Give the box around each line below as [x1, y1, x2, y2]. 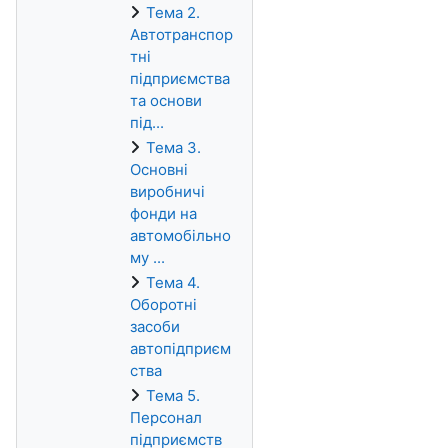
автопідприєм [130, 339, 231, 358]
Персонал [130, 408, 202, 427]
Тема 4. [146, 273, 200, 292]
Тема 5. [146, 386, 200, 405]
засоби [130, 317, 180, 336]
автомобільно [130, 226, 231, 245]
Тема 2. [146, 3, 200, 22]
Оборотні [130, 295, 197, 314]
